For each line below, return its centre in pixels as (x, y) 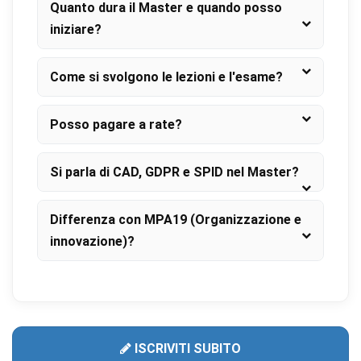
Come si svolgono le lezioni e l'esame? (166, 77)
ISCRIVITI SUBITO (186, 349)
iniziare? (76, 29)
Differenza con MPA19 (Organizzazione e (176, 220)
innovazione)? (92, 241)
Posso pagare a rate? (116, 124)
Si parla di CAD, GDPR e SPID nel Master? (174, 172)
